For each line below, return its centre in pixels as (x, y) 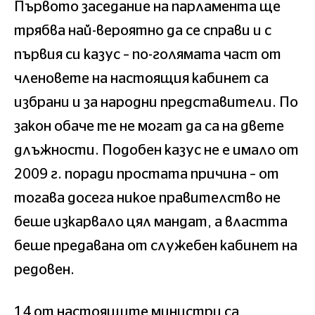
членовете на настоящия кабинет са (141, 78)
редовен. (44, 270)
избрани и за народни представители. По (156, 102)
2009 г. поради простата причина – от (147, 174)
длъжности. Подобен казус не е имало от (156, 150)
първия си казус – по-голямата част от (148, 54)
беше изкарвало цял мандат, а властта (151, 222)
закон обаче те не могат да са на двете (149, 126)
